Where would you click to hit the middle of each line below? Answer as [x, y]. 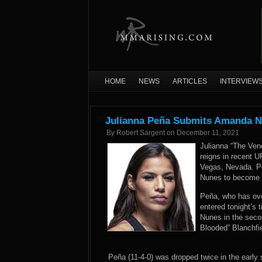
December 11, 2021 [208, 133]
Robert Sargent [141, 133]
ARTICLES [190, 81]
